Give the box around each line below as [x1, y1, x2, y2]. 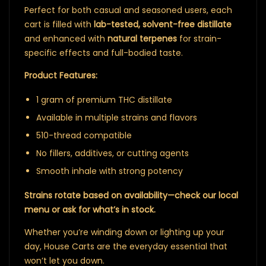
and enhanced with [24, 33, 107, 45]
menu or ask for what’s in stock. [24, 204, 156, 216]
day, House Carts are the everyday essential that [24, 240, 227, 252]
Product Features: [24, 69, 97, 81]
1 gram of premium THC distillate [36, 94, 172, 106]
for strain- [177, 33, 221, 45]
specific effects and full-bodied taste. [24, 47, 183, 59]
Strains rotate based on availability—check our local [24, 189, 238, 201]
